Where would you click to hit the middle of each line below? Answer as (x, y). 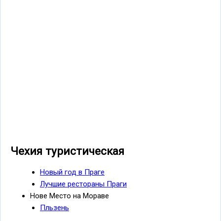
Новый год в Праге (72, 172)
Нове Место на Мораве (70, 196)
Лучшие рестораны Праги (83, 184)
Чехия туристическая (67, 151)
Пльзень (55, 207)
